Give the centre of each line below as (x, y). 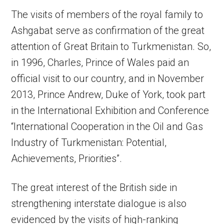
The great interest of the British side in (94, 188)
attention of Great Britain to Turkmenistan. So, (111, 47)
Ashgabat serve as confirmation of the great (108, 31)
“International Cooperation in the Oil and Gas (107, 127)
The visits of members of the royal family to (107, 15)
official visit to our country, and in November (108, 79)
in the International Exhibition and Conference (110, 111)
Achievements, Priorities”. (67, 159)
